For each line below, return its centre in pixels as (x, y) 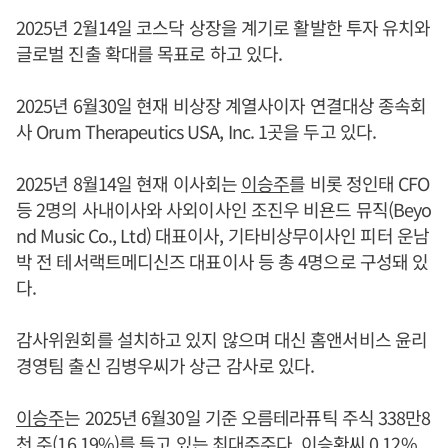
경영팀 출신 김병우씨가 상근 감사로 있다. (165, 365)
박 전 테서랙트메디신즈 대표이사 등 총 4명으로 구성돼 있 (222, 261)
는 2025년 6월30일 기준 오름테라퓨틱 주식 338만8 (247, 417)
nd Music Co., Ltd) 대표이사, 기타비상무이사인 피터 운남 (222, 235)
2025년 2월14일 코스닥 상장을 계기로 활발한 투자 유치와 (223, 27)
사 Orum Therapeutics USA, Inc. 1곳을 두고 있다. (196, 131)
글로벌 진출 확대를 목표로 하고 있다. (149, 53)
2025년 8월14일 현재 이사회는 (128, 183)
